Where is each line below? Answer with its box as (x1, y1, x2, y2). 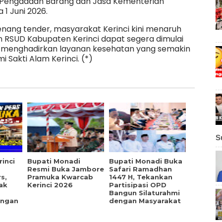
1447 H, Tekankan (109, 173, 172, 181)
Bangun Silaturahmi (109, 189, 180, 197)
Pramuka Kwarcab (27, 173, 93, 181)
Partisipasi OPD (109, 181, 166, 189)
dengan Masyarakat (109, 197, 181, 205)
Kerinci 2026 (27, 181, 73, 189)
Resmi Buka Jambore (27, 165, 104, 173)
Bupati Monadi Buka (109, 157, 182, 166)
